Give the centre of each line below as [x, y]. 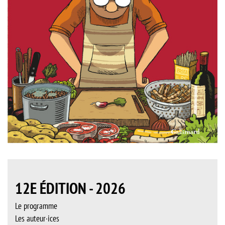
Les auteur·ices [37, 218]
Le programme [36, 206]
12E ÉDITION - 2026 [70, 188]
